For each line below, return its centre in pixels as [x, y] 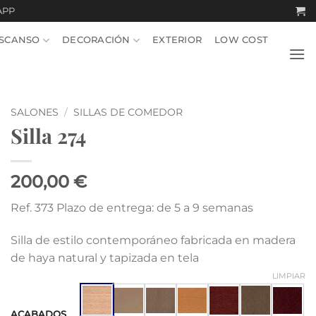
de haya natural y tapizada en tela [105, 257]
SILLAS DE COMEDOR [128, 112]
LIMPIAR [289, 276]
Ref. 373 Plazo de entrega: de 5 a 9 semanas [132, 207]
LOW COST [242, 40]
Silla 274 [48, 135]
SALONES [35, 112]
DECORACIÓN [96, 40]
